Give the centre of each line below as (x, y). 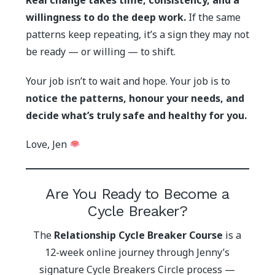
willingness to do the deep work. (106, 17)
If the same (213, 17)
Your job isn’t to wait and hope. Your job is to (128, 81)
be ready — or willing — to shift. (100, 52)
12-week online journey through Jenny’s (137, 252)
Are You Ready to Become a (137, 194)
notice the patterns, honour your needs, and (135, 98)
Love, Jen (47, 144)
